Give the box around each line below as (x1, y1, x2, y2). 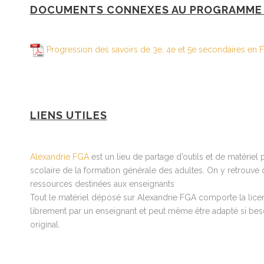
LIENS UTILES (29, 109, 107, 121)
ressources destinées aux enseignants (29, 179, 174, 189)
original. (29, 220, 60, 229)
